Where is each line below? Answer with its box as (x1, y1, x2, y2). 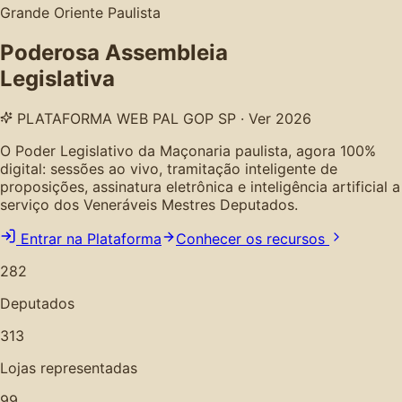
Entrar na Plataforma (21, 229, 162, 248)
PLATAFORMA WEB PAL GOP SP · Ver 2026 (13, 109, 311, 127)
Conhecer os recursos (176, 229, 329, 248)
